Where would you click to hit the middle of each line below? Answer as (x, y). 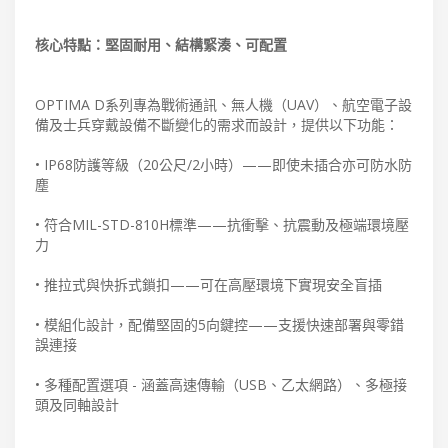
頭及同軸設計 (77, 405)
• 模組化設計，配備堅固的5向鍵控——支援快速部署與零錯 (219, 325)
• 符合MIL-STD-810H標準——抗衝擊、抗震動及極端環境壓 (222, 225)
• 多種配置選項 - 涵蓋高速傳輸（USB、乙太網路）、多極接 (221, 385)
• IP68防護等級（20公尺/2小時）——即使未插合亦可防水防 (223, 165)
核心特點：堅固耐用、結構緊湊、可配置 (161, 45)
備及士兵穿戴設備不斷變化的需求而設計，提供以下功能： (217, 125)
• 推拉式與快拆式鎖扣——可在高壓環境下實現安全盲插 (208, 285)
